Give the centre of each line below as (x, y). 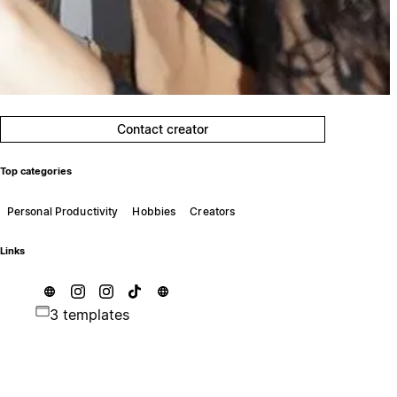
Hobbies (154, 211)
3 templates (89, 314)
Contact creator (163, 129)
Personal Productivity (62, 211)
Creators (213, 211)
